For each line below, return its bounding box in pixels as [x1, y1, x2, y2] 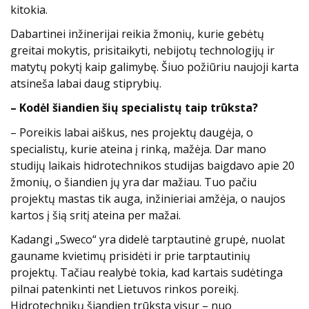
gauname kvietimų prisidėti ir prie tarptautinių [10, 248, 250, 263]
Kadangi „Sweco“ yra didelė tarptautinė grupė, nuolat [10, 231, 285, 247]
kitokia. [10, 2, 48, 18]
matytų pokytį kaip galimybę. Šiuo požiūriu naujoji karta [10, 59, 299, 75]
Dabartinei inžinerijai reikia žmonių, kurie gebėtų [10, 26, 264, 42]
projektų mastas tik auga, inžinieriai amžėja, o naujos [10, 190, 286, 206]
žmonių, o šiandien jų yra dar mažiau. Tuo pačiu [10, 174, 257, 190]
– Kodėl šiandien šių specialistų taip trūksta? [10, 100, 258, 116]
